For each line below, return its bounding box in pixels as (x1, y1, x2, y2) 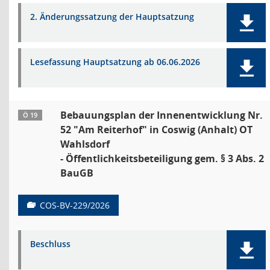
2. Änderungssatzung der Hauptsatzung (30, 11, 194, 22)
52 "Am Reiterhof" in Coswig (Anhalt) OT (60, 123, 253, 136)
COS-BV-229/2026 (40, 199, 110, 211)
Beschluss (30, 238, 71, 250)
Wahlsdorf (60, 137, 110, 151)
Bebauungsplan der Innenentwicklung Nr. (60, 108, 263, 122)
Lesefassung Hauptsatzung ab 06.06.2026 (30, 56, 200, 67)
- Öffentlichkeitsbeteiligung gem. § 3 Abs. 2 (60, 152, 264, 165)
